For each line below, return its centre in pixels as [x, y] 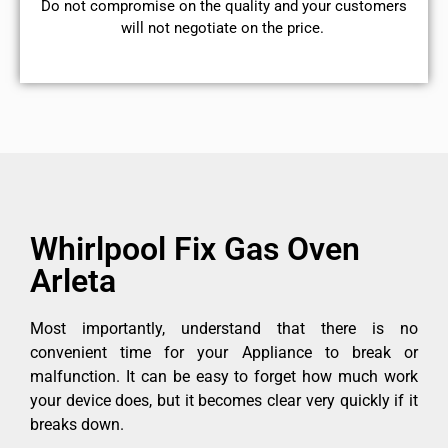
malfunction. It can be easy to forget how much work [224, 377]
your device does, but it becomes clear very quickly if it [224, 401]
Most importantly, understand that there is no [224, 329]
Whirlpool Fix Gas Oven [195, 249]
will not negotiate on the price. [224, 27]
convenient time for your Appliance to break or [224, 353]
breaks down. [77, 425]
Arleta [73, 281]
